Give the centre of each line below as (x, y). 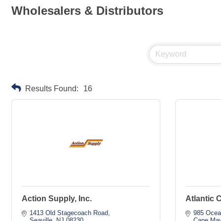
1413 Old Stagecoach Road (69, 213)
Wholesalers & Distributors (87, 11)
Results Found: (52, 88)
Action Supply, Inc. (57, 199)
